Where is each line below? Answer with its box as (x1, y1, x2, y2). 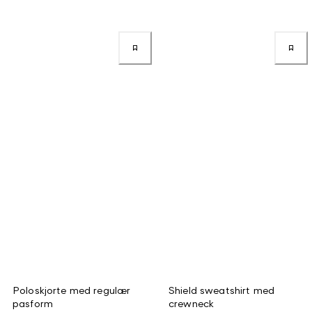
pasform (13, 297, 53, 309)
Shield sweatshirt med (169, 283, 274, 296)
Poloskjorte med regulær (13, 283, 131, 296)
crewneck (169, 297, 214, 309)
